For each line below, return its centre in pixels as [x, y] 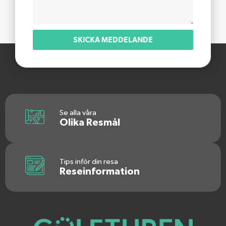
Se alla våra [78, 113]
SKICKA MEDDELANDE [113, 40]
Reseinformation [99, 172]
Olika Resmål [90, 123]
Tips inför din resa [89, 162]
